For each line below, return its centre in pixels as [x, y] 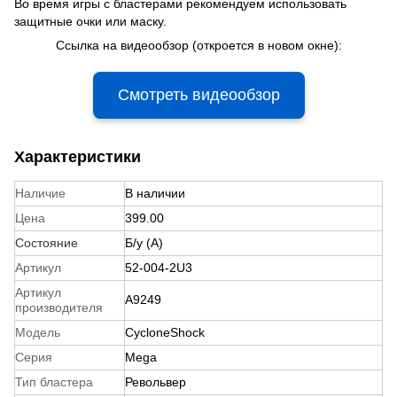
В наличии [155, 193]
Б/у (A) [144, 242]
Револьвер [156, 381]
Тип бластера [54, 381]
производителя [59, 307]
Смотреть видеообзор [198, 94]
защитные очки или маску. [90, 21]
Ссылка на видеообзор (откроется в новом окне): [198, 45]
